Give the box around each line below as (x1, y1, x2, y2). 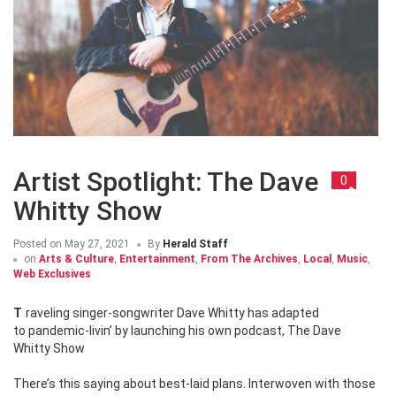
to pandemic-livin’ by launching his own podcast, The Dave (13, 324, 341, 339)
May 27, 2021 (62, 238, 130, 251)
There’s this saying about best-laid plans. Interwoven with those (13, 377, 376, 392)
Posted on (13, 238, 62, 251)
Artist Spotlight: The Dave (13, 166, 318, 198)
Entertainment (119, 253, 195, 266)
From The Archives (201, 253, 298, 266)
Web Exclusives (13, 268, 91, 281)
